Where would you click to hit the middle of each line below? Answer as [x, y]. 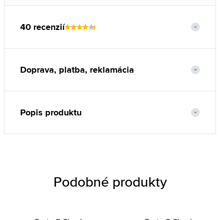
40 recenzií [42, 27]
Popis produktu [51, 112]
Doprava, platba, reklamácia [77, 70]
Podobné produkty [110, 182]
